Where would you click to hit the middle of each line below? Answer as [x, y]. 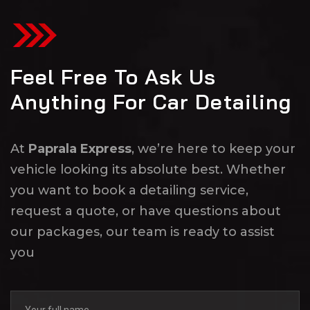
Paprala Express [80, 148]
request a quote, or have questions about [146, 211]
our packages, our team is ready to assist [143, 231]
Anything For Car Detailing [151, 101]
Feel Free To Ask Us [113, 76]
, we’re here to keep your [213, 148]
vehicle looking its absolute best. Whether [148, 169]
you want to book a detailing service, [129, 190]
